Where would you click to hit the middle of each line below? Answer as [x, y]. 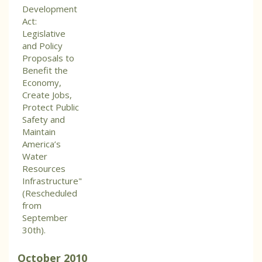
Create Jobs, [47, 95]
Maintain [39, 132]
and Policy [42, 46]
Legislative [44, 34]
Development [50, 9]
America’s [42, 144]
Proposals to [48, 58]
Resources [44, 169]
